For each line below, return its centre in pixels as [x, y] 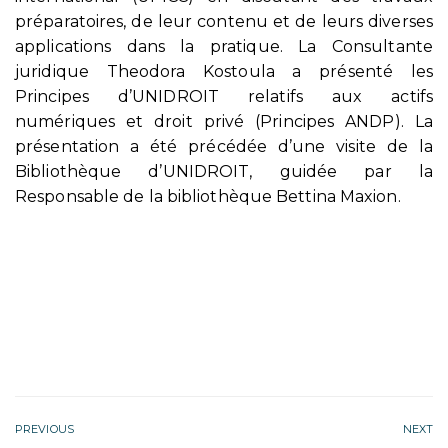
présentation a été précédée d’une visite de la [224, 146]
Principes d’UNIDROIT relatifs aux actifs [224, 96]
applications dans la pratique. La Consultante [224, 46]
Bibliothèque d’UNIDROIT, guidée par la [224, 171]
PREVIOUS [44, 428]
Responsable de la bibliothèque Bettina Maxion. [208, 196]
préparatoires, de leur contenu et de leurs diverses [224, 21]
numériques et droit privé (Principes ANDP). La [224, 121]
